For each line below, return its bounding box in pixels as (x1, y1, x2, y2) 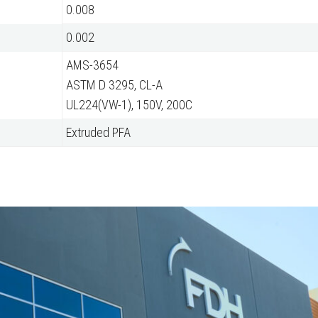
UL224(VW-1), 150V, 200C (66, 97, 192, 113)
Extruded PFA (66, 125, 131, 141)
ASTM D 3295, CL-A (66, 77, 163, 93)
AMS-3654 (66, 57, 119, 73)
